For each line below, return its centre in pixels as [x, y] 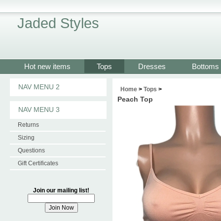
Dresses [152, 66]
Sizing [26, 138]
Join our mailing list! [61, 190]
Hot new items [47, 66]
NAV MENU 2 [39, 87]
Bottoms [205, 66]
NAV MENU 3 [39, 110]
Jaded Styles [58, 23]
